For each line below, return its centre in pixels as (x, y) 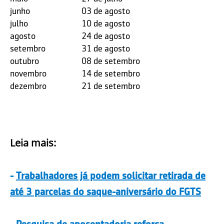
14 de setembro (111, 74)
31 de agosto (106, 49)
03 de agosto (106, 11)
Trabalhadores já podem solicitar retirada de (111, 176)
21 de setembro (111, 86)
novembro (28, 74)
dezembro (28, 86)
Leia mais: (33, 143)
